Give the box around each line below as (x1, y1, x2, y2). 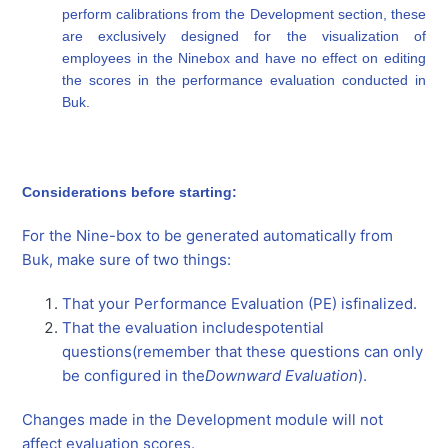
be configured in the (62, 366, 206, 386)
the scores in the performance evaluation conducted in (62, 72, 426, 89)
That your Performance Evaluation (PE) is (62, 294, 354, 314)
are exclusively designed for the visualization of (62, 28, 426, 45)
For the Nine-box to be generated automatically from (22, 226, 394, 246)
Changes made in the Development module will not (22, 410, 384, 430)
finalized (353, 294, 414, 314)
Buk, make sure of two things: (22, 250, 232, 270)
